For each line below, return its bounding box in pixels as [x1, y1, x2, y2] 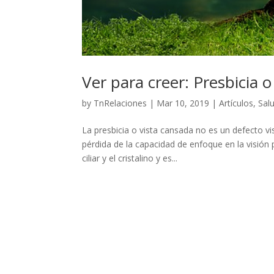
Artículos [219, 97, 254, 109]
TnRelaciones [94, 97, 147, 109]
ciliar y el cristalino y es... [82, 152, 178, 165]
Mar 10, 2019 [157, 97, 210, 109]
